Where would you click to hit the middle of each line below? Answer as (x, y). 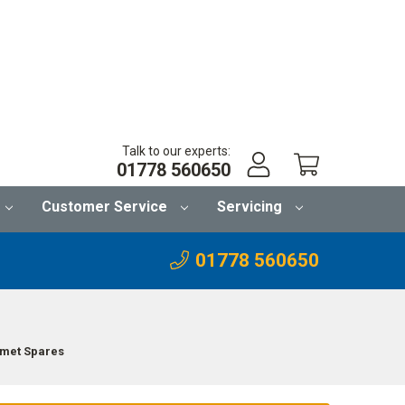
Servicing (252, 206)
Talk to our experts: (177, 151)
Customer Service (107, 206)
